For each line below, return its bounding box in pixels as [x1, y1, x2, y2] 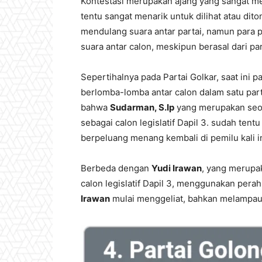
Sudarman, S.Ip [110, 102, 174, 113]
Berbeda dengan [81, 163, 151, 174]
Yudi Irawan [151, 163, 202, 174]
